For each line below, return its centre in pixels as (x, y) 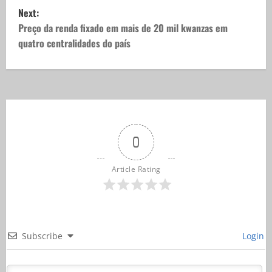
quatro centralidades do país (74, 43)
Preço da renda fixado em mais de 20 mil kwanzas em (123, 28)
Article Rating (136, 169)
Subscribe (42, 236)
